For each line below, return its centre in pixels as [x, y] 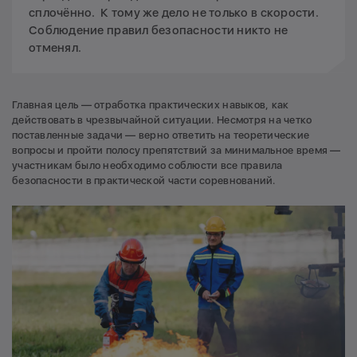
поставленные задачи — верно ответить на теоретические [161, 135]
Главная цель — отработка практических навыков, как [151, 104]
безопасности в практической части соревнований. [144, 180]
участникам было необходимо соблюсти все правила [147, 165]
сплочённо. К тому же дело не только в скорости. [174, 12]
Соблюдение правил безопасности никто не [159, 30]
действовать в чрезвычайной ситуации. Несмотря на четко [162, 120]
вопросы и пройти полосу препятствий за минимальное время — [177, 150]
